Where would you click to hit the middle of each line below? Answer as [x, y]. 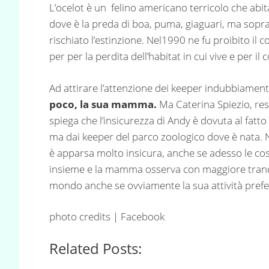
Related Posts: [95, 248]
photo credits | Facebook [107, 217]
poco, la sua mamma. [104, 104]
